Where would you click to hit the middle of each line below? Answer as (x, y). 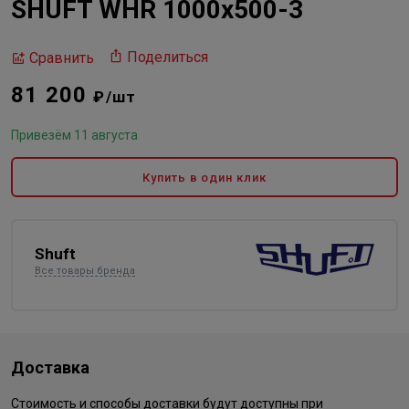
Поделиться (168, 57)
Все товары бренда (85, 271)
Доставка (50, 367)
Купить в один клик (204, 177)
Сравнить (62, 58)
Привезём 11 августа (74, 135)
